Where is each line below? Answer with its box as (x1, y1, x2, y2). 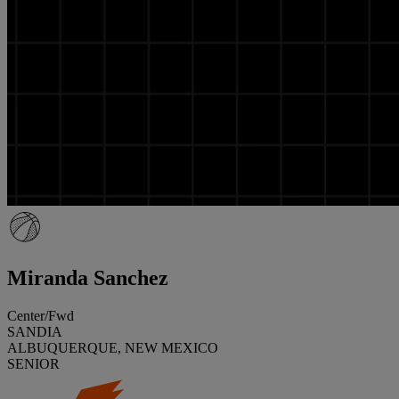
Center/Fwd (7, 307, 74, 323)
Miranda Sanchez (7, 265, 168, 289)
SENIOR (7, 355, 60, 371)
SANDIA (7, 323, 62, 339)
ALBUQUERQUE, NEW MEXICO (7, 339, 218, 355)
